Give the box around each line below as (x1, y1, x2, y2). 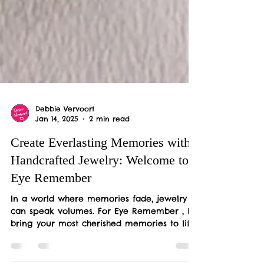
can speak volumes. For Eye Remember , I (11, 225, 132, 235)
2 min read (89, 133, 130, 142)
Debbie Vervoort (35, 123, 94, 132)
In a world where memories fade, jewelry (11, 212, 187, 223)
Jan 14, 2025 (35, 133, 78, 142)
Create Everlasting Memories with (11, 154, 190, 169)
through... (11, 249, 48, 260)
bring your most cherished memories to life (11, 237, 195, 247)
